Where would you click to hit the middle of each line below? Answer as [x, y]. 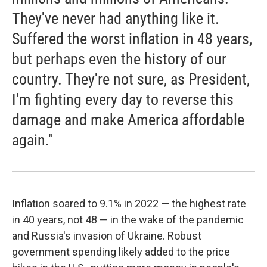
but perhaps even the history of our [119, 59]
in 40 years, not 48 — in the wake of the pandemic [128, 220]
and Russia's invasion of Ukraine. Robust [107, 236]
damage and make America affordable [128, 120]
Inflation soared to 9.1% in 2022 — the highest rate [129, 204]
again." [32, 140]
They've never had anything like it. [116, 18]
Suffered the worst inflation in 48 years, [132, 39]
